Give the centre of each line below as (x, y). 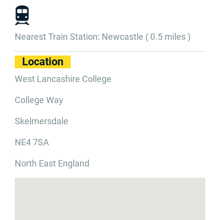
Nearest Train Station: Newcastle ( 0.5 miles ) (103, 37)
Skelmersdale (41, 121)
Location (43, 62)
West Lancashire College (63, 79)
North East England (52, 163)
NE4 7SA (32, 142)
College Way (39, 100)
